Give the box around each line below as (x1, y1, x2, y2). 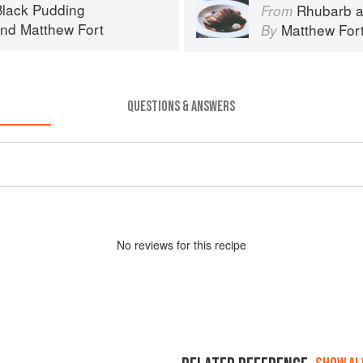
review (135, 236, 168, 253)
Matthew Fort (20, 18, 104, 39)
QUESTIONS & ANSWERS (127, 97, 236, 115)
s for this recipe (168, 236, 246, 253)
